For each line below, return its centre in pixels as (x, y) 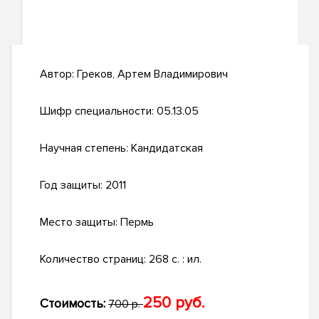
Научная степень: (85, 148)
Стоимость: (73, 304)
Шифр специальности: (98, 111)
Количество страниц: (94, 260)
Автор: (58, 74)
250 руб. (174, 303)
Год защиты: (73, 185)
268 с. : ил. (175, 260)
